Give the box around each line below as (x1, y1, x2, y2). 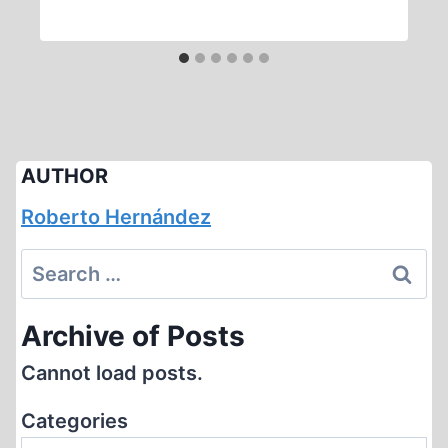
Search (20, 252, 88, 276)
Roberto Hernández (21, 205, 211, 229)
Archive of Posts (21, 319, 245, 353)
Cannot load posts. (21, 361, 203, 385)
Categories (21, 409, 128, 433)
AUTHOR (21, 164, 108, 188)
